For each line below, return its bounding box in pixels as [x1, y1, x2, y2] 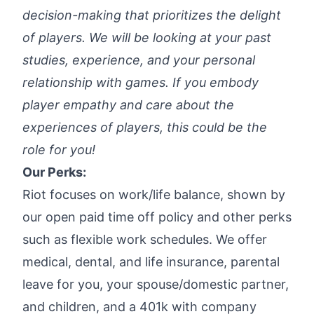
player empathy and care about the [22, 97, 234, 112]
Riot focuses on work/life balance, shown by [22, 187, 285, 202]
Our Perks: [22, 165, 86, 179]
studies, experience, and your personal [22, 53, 255, 67]
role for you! [22, 142, 95, 157]
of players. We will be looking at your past [22, 30, 271, 45]
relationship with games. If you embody [22, 75, 259, 90]
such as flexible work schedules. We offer [22, 232, 267, 247]
